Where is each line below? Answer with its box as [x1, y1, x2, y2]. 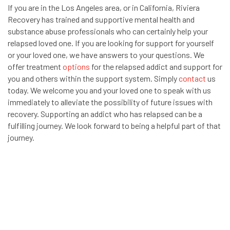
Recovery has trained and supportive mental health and [8, 14, 195, 24]
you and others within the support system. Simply [8, 73, 179, 83]
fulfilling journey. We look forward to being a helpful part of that [8, 121, 221, 130]
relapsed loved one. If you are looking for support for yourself [8, 38, 214, 48]
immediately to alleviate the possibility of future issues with [8, 97, 213, 107]
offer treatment [8, 62, 63, 71]
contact [179, 73, 206, 83]
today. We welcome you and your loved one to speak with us [8, 85, 211, 95]
